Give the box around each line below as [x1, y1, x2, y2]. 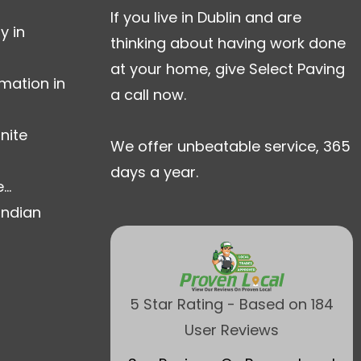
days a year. [110, 161, 198, 182]
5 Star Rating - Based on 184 [130, 293, 334, 314]
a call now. [110, 84, 186, 105]
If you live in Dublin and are [110, 6, 301, 27]
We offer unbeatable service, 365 [110, 135, 351, 156]
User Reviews [185, 319, 279, 340]
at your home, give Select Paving [110, 58, 345, 79]
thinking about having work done [110, 32, 346, 53]
